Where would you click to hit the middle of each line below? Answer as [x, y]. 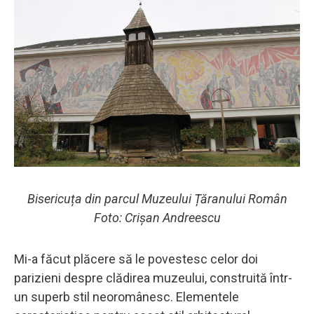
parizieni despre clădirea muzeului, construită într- [153, 278]
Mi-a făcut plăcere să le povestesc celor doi [136, 259]
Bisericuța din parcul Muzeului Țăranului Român [157, 199]
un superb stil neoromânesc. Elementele [127, 297]
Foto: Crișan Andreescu [157, 218]
